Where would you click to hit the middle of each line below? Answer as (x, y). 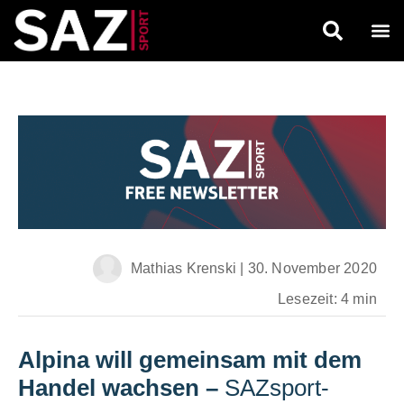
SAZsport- (274, 388)
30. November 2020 (312, 269)
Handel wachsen (109, 388)
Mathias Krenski (183, 269)
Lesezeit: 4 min (327, 299)
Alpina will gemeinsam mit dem (190, 360)
